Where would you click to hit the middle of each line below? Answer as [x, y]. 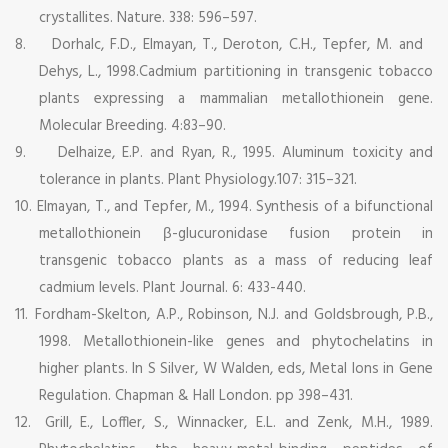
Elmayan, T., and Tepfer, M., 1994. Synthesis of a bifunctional [235, 206]
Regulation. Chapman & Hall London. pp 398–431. [196, 395]
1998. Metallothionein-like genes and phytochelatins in [236, 341]
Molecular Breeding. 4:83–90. [132, 125]
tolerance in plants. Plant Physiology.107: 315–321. [198, 179]
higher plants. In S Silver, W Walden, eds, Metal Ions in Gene [236, 368]
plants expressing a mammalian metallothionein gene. [236, 98]
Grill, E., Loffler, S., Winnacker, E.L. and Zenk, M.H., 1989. [239, 422]
